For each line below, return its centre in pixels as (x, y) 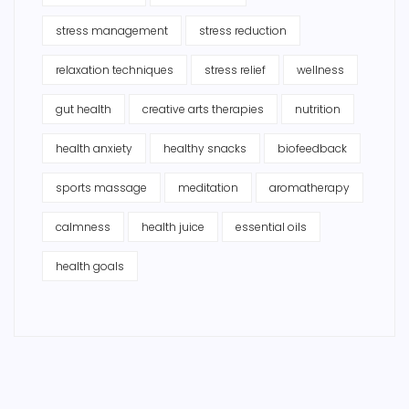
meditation (208, 188)
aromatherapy (309, 188)
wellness (320, 70)
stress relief (235, 70)
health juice (173, 227)
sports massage (101, 188)
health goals (90, 267)
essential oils (271, 227)
